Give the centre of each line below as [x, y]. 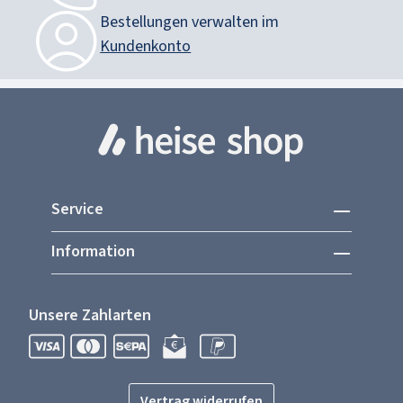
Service [77, 210]
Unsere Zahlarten [90, 316]
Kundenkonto [146, 47]
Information [93, 252]
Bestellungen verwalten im [190, 22]
